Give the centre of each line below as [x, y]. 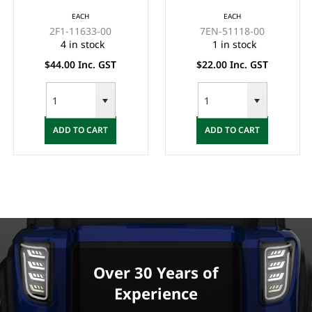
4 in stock [82, 44]
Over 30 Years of [156, 273]
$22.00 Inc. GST [233, 64]
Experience [156, 294]
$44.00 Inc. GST [81, 64]
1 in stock [234, 44]
